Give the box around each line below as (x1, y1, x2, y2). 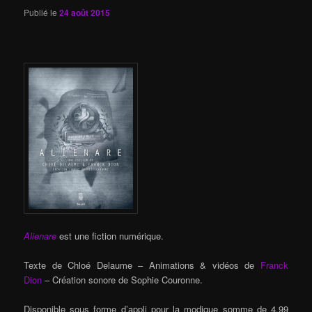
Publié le (24, 6, 60, 18)
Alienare (24, 228, 60, 242)
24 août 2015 (59, 6, 111, 19)
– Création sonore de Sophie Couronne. (42, 273, 203, 287)
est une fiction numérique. (59, 228, 164, 242)
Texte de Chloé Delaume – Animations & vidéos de (24, 258, 260, 272)
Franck (260, 258, 288, 272)
